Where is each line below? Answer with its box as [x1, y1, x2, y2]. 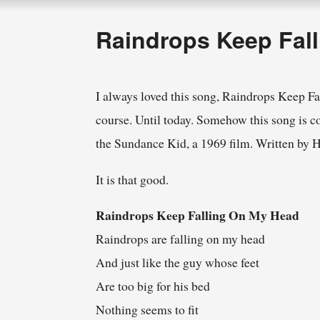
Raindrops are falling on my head [96, 230, 266, 248]
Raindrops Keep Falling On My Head [96, 206, 300, 225]
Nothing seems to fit [96, 301, 199, 319]
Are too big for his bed [96, 277, 211, 295]
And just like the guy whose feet [96, 254, 260, 271]
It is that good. [96, 170, 169, 188]
